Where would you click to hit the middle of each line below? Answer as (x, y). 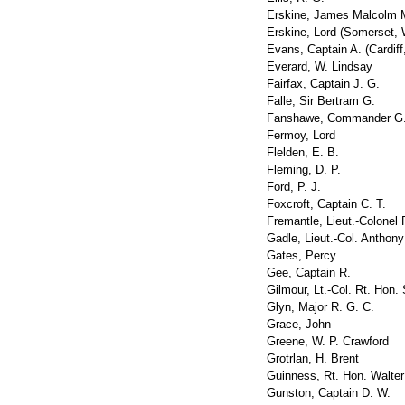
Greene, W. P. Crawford (328, 341)
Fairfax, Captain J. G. (323, 84)
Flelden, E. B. (303, 152)
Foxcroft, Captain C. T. (326, 204)
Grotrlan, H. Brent (313, 358)
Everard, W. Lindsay (320, 66)
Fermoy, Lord (301, 135)
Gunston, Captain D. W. (329, 393)
